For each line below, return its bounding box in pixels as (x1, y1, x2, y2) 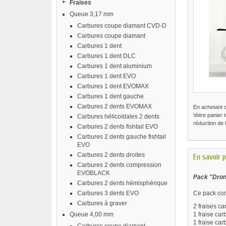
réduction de (193, 120, 225, 126)
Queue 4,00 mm (70, 211, 114, 218)
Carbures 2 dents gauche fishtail (77, 133, 166, 140)
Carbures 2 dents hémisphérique (77, 180, 167, 187)
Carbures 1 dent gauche (77, 93, 144, 100)
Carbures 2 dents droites (77, 151, 145, 158)
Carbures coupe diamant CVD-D (77, 22, 166, 29)
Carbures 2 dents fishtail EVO (77, 123, 158, 130)
